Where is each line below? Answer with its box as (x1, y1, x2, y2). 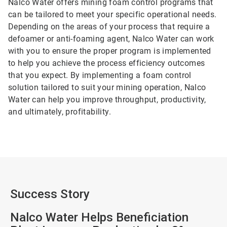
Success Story (10, 186, 93, 201)
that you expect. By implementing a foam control (8, 70, 192, 80)
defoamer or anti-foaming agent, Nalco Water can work (8, 33, 214, 44)
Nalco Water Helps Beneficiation (10, 210, 188, 224)
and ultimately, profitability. (8, 106, 111, 117)
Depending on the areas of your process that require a (8, 21, 210, 31)
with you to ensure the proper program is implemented (8, 46, 211, 56)
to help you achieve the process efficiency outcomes (8, 58, 205, 68)
